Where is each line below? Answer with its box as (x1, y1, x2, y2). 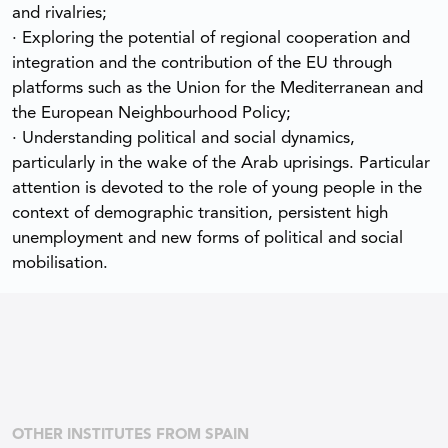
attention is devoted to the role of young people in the (12, 179, 422, 197)
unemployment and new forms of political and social (12, 229, 403, 247)
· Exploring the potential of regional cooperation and (12, 29, 410, 47)
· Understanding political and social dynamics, (12, 129, 355, 147)
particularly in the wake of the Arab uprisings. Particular (12, 154, 430, 172)
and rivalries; (12, 4, 107, 22)
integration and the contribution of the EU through (12, 54, 392, 72)
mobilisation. (12, 254, 108, 272)
